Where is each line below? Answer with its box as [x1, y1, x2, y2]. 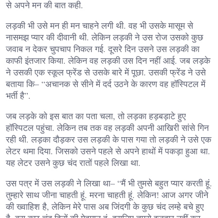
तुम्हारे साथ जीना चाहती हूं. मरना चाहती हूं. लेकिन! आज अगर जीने [6, 188, 208, 200]
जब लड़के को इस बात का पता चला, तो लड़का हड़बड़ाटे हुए [6, 109, 186, 122]
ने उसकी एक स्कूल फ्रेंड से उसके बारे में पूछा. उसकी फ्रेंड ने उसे [6, 66, 206, 78]
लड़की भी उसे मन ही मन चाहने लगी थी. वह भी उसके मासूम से [6, 19, 193, 31]
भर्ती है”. [6, 89, 31, 101]
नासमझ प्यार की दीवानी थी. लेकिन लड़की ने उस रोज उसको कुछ [6, 31, 203, 43]
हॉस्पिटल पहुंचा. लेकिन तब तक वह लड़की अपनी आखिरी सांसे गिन [6, 121, 209, 133]
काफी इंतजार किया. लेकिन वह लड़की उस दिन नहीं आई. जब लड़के [6, 54, 210, 66]
